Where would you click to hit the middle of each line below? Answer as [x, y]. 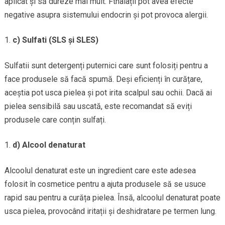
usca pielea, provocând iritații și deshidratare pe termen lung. [110, 211]
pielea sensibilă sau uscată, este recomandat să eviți [98, 106]
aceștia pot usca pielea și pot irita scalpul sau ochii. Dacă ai [108, 93]
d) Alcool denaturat [49, 145]
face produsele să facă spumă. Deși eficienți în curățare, [103, 79]
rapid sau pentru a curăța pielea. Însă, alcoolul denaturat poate [112, 198]
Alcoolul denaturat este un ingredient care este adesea [100, 171]
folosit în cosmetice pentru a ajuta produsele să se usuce [105, 184]
